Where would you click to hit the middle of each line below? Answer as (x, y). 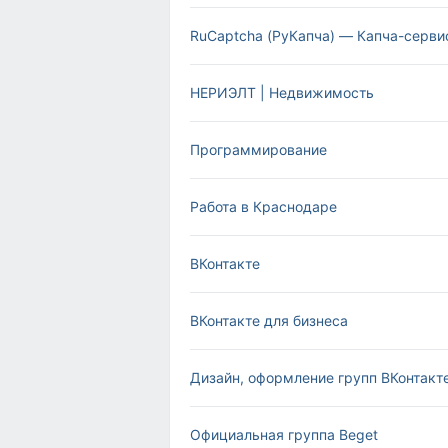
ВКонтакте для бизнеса (269, 320)
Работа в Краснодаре (263, 206)
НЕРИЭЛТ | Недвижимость (282, 92)
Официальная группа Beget (284, 434)
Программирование (258, 149)
